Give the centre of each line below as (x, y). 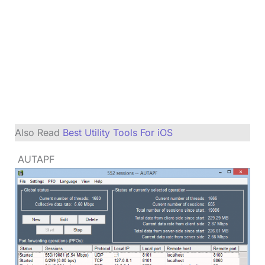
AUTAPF (34, 159)
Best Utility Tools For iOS (117, 132)
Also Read (38, 132)
